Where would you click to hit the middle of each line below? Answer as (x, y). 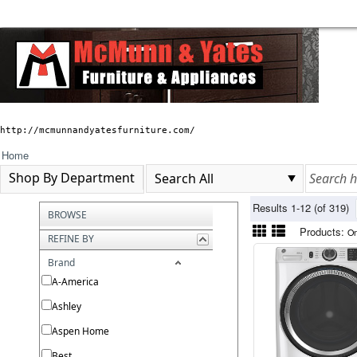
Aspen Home (80, 331)
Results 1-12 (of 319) (304, 208)
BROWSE (67, 214)
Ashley (67, 306)
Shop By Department (72, 177)
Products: (322, 231)
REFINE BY (71, 238)
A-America (75, 281)
